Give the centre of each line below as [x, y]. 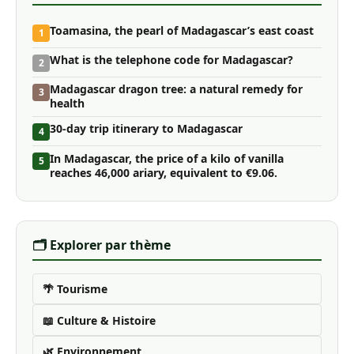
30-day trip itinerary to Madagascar [146, 129]
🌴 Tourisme [75, 289]
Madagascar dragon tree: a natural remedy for [176, 89]
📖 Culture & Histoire [99, 320]
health [67, 104]
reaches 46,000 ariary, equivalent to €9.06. [164, 172]
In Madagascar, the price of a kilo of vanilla [167, 158]
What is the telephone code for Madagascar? [171, 60]
